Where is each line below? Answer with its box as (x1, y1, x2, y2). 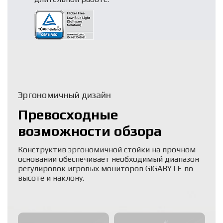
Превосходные (18, 106, 118, 122)
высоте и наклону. (18, 173, 84, 183)
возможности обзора (18, 122, 162, 139)
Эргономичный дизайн (18, 89, 111, 100)
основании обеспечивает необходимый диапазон (18, 154, 199, 164)
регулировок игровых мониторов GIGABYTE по (18, 163, 193, 173)
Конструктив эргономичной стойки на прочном (18, 144, 196, 154)
